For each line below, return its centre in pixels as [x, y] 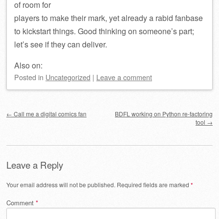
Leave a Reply [35, 165]
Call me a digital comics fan [49, 114]
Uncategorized [68, 77]
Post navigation [40, 107]
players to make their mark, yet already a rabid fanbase [109, 18]
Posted [26, 77]
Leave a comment [124, 77]
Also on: [28, 65]
